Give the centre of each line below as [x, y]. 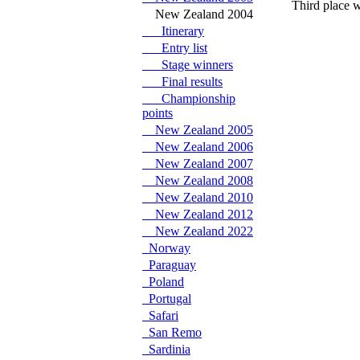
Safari [160, 315]
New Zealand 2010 [198, 197]
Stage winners [188, 65]
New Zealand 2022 [198, 231]
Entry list [175, 48]
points [157, 113]
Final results [182, 82]
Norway [166, 248]
